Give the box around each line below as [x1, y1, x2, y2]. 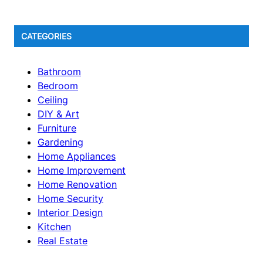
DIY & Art [38, 108, 79, 120]
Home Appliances [38, 150, 116, 163]
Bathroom [38, 66, 81, 78]
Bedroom [38, 80, 78, 92]
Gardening [38, 136, 83, 149]
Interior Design [38, 207, 103, 219]
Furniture [38, 122, 76, 134]
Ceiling [38, 94, 68, 106]
